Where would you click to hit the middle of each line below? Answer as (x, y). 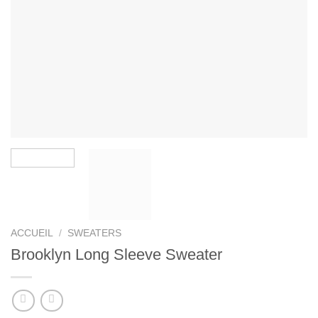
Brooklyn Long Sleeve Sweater (116, 254)
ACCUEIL (32, 233)
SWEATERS (95, 233)
